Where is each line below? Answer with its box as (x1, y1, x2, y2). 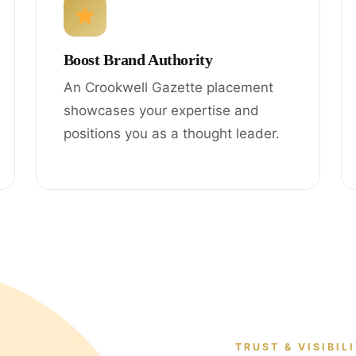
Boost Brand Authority (63, 51, 213, 68)
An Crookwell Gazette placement (63, 79, 273, 95)
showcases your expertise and (63, 102, 259, 118)
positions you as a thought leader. (63, 125, 280, 141)
